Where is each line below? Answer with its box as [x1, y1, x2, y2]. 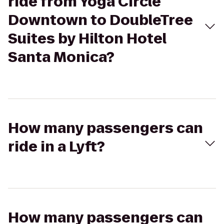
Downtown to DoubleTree [8, 10, 193, 30]
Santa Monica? [8, 47, 114, 67]
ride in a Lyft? [8, 137, 105, 156]
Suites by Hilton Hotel [8, 29, 166, 48]
